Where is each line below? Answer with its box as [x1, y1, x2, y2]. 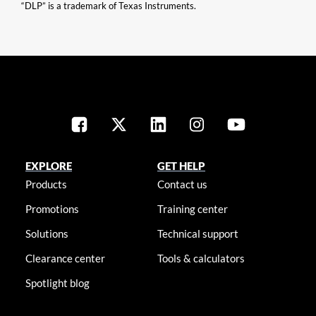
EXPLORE [25, 159, 72, 172]
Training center [157, 202, 229, 215]
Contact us [157, 178, 208, 190]
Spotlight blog [25, 276, 90, 289]
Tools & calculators [157, 252, 245, 265]
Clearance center [25, 252, 105, 265]
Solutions [25, 227, 68, 240]
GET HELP [157, 159, 206, 172]
